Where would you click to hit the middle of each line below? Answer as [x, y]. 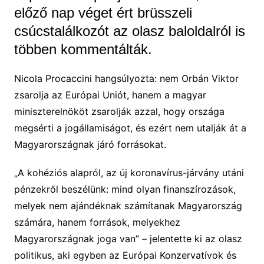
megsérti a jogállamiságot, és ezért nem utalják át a [130, 128]
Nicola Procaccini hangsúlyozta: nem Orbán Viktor [126, 78]
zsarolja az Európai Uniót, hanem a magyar [110, 95]
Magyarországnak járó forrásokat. [90, 144]
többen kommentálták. [83, 49]
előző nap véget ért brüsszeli [103, 12]
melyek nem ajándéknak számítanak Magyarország [128, 205]
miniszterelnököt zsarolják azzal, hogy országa [119, 111]
